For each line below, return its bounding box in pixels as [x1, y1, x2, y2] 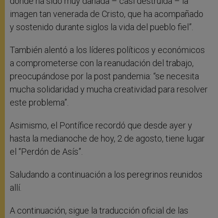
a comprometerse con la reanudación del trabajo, [10, 58, 194, 69]
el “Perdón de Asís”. [10, 146, 83, 157]
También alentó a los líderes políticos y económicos [10, 45, 205, 55]
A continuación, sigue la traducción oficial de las [10, 205, 188, 216]
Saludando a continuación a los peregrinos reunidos [10, 169, 202, 180]
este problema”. [10, 97, 69, 108]
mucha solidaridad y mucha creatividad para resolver [10, 84, 208, 95]
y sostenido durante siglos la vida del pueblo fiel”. [10, 22, 193, 33]
